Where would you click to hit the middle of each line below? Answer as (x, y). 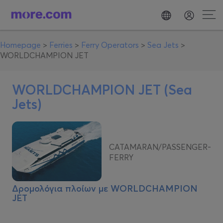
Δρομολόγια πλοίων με (61, 188)
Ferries (61, 45)
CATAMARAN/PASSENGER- (160, 147)
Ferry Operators (110, 45)
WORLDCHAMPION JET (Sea (102, 90)
